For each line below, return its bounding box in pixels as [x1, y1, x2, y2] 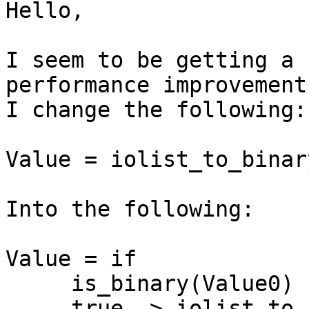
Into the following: [6, 197, 255, 222]
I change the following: [6, 97, 307, 123]
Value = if [6, 246, 137, 272]
